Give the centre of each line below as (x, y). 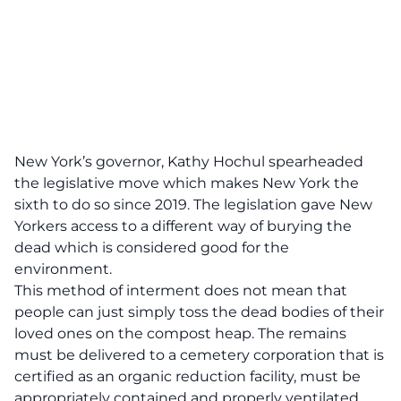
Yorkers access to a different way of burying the (183, 226)
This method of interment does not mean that (181, 290)
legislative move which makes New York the (201, 183)
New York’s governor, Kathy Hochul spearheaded (189, 162)
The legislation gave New (281, 205)
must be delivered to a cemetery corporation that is (199, 355)
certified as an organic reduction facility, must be (188, 376)
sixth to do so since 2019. (102, 205)
